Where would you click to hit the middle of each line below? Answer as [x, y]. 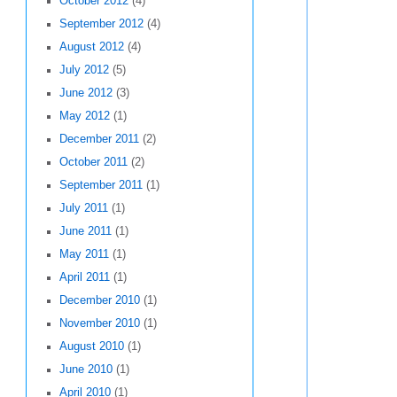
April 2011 [84, 278]
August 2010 [91, 347]
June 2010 [86, 370]
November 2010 [99, 324]
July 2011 [83, 209]
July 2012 [84, 70]
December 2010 [99, 301]
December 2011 [99, 140]
